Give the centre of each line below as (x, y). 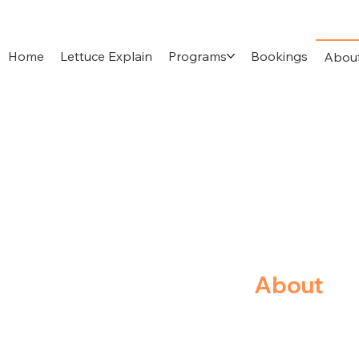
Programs (198, 56)
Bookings (279, 56)
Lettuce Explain (106, 56)
